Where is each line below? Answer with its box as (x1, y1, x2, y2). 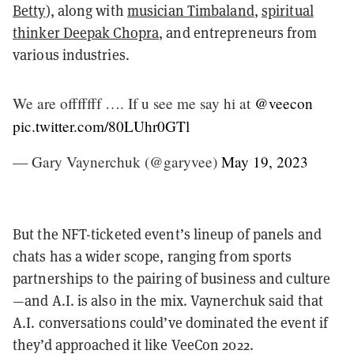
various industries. (13, 45, 130, 64)
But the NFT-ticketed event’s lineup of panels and (13, 224, 322, 243)
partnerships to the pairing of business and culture (13, 269, 331, 288)
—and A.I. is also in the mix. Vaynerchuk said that (13, 291, 324, 310)
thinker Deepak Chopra (13, 23, 160, 42)
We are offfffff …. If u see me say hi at (13, 92, 254, 113)
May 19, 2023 (221, 151, 308, 171)
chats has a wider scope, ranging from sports (13, 247, 292, 265)
